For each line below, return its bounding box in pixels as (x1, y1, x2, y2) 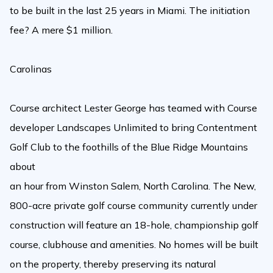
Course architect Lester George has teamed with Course (10, 102, 257, 114)
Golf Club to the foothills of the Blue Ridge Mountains (10, 141, 248, 153)
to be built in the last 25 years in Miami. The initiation (10, 4, 250, 16)
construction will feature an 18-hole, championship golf (10, 219, 258, 231)
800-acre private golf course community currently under (10, 199, 257, 211)
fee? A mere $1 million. (10, 24, 113, 36)
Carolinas (10, 63, 52, 75)
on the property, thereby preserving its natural (10, 258, 216, 270)
